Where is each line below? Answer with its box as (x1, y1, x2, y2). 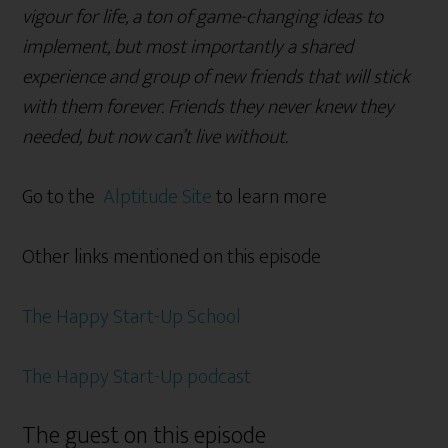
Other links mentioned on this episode (22, 239, 322, 274)
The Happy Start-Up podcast (22, 359, 252, 394)
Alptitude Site (99, 179, 213, 214)
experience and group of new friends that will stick (22, 59, 411, 94)
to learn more (212, 179, 328, 214)
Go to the (22, 179, 100, 214)
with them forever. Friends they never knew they (22, 89, 395, 124)
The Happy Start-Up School (22, 299, 242, 334)
